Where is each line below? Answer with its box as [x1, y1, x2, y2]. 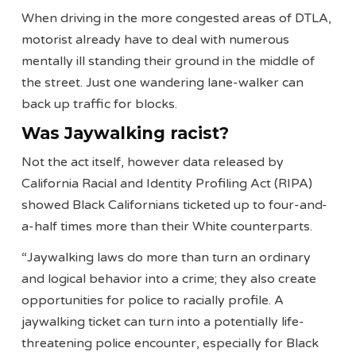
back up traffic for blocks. [21, 95, 178, 112]
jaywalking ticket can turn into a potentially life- [21, 314, 305, 331]
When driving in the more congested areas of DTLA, [21, 10, 332, 26]
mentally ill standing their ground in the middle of [21, 52, 315, 69]
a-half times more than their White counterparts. [21, 219, 313, 235]
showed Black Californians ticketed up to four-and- [21, 197, 328, 214]
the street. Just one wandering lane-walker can [21, 74, 304, 91]
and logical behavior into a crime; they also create [21, 271, 317, 288]
